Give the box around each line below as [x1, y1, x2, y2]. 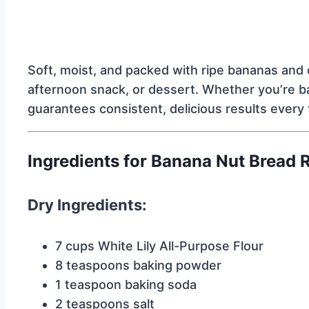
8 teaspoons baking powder [55, 258, 221, 273]
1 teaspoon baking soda [55, 277, 197, 292]
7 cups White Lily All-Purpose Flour [55, 239, 263, 254]
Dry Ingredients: [28, 195, 147, 214]
